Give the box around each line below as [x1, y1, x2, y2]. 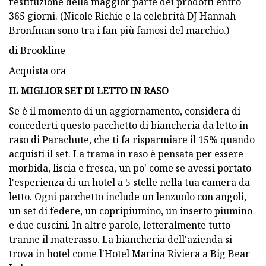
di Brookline [9, 43, 65, 57]
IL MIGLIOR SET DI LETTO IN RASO [9, 84, 169, 97]
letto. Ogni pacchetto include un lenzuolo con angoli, [9, 189, 246, 203]
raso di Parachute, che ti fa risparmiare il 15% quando [9, 132, 255, 146]
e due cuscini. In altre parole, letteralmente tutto [9, 218, 230, 232]
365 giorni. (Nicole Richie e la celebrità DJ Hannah [9, 9, 236, 23]
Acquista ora [9, 64, 66, 77]
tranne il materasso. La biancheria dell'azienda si [9, 232, 232, 246]
